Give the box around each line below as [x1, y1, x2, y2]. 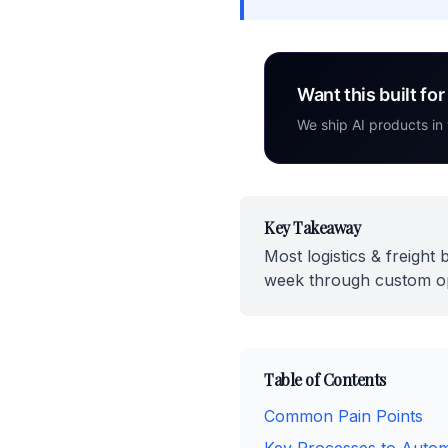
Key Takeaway [264, 217, 361, 238]
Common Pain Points [264, 406, 423, 426]
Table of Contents [264, 369, 386, 390]
